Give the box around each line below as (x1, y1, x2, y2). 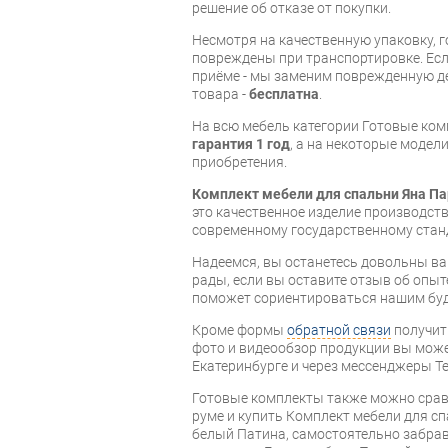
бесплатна (249, 86, 319, 103)
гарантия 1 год (192, 136, 290, 153)
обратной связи (287, 322, 391, 339)
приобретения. (192, 154, 287, 171)
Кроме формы (192, 322, 287, 339)
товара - (192, 86, 249, 103)
